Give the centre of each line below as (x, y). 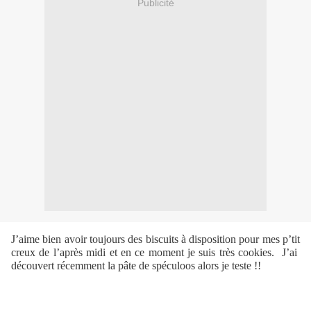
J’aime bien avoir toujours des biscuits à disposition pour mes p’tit (155, 239)
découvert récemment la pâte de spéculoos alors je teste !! (136, 266)
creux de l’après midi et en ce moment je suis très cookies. (143, 253)
